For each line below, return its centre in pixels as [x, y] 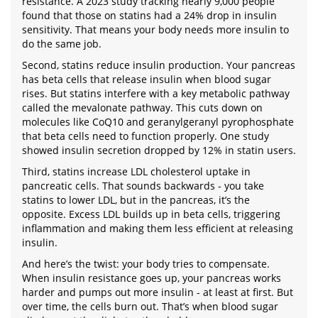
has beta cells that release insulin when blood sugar [147, 79]
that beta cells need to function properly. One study [146, 136]
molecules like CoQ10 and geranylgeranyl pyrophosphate [158, 122]
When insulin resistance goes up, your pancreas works [152, 278]
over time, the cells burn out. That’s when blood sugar [150, 306]
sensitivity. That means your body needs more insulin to [155, 29]
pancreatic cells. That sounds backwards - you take [143, 186]
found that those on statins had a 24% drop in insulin [149, 15]
